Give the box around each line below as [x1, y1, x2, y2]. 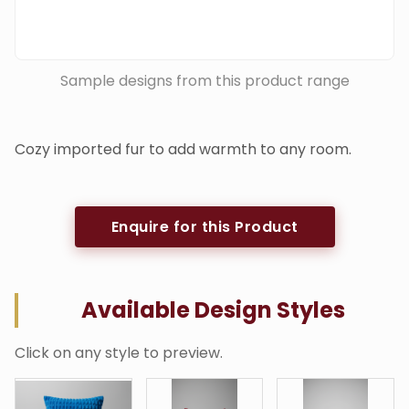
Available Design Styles [81, 294, 345, 325]
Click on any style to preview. [15, 341, 223, 363]
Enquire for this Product [110, 215, 299, 237]
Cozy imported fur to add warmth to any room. [15, 138, 351, 160]
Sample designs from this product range [59, 69, 350, 91]
